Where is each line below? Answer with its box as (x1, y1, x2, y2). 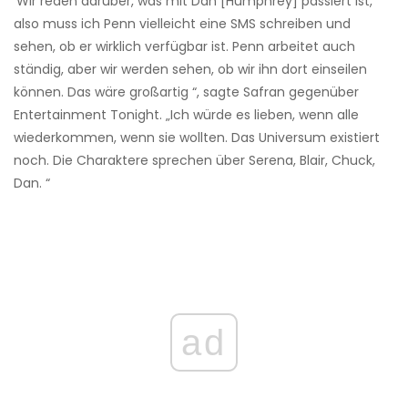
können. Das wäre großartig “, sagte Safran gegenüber (14, 82, 359, 101)
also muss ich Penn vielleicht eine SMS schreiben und (14, 14, 351, 33)
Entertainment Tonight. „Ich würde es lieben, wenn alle (14, 105, 359, 124)
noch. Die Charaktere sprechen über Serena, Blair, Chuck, (14, 150, 375, 169)
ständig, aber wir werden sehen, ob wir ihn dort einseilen (14, 59, 367, 78)
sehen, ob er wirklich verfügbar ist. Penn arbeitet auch (14, 36, 355, 56)
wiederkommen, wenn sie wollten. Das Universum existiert (14, 127, 380, 147)
